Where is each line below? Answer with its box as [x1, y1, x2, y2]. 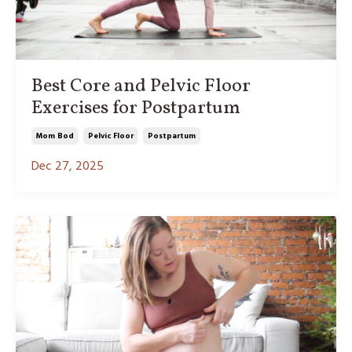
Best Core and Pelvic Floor [31, 72, 251, 100]
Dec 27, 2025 [31, 156, 104, 177]
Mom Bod [36, 129, 74, 142]
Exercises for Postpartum [31, 94, 240, 122]
